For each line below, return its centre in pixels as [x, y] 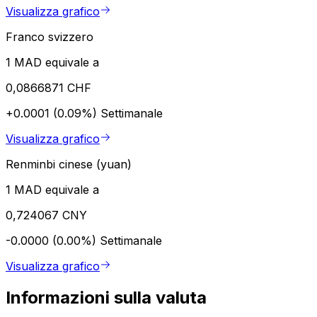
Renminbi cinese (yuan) [69, 164]
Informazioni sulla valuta [106, 297]
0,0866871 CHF [48, 87]
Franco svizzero [50, 36]
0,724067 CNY [46, 215]
